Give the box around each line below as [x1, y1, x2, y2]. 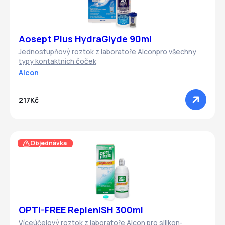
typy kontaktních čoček [19, 56, 96, 66]
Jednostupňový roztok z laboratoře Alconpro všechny [19, 47, 196, 57]
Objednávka [30, 138, 67, 147]
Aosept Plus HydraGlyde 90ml [19, 33, 152, 45]
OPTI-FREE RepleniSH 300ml [19, 204, 143, 216]
